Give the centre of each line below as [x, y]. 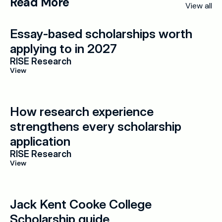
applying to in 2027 [63, 49]
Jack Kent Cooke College [81, 204]
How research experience [82, 111]
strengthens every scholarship [96, 126]
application [40, 141]
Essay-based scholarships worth [101, 34]
